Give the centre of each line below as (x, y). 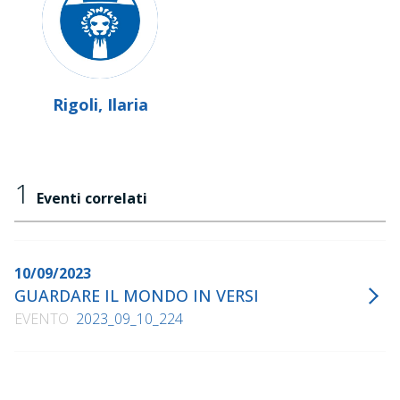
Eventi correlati (92, 198)
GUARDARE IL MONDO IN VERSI (137, 296)
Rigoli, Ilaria (100, 104)
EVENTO (42, 319)
